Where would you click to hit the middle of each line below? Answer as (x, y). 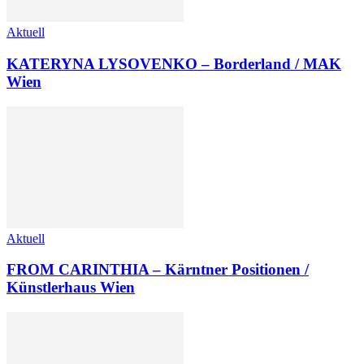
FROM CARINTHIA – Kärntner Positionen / (158, 270)
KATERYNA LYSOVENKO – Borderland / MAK (174, 63)
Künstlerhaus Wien (71, 288)
